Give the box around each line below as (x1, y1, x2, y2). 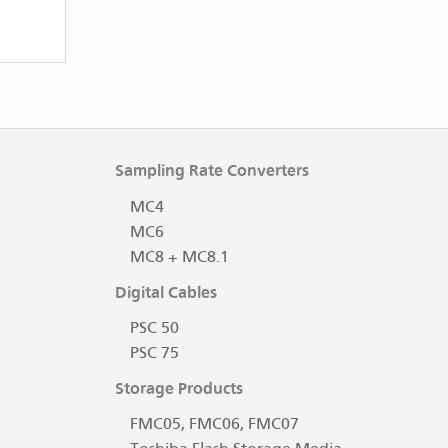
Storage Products (114, 378, 243, 398)
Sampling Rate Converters (114, 161, 309, 181)
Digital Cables (114, 282, 217, 302)
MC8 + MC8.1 (129, 248, 229, 266)
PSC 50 (129, 319, 179, 337)
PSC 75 (129, 344, 179, 362)
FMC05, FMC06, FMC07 (129, 416, 299, 434)
